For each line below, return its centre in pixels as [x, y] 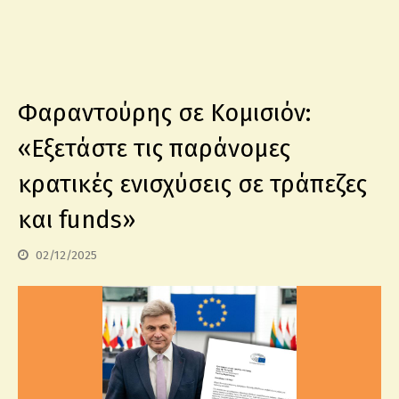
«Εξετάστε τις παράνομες [154, 149]
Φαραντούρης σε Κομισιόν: [164, 113]
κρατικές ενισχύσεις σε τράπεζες [192, 184]
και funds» [77, 220]
